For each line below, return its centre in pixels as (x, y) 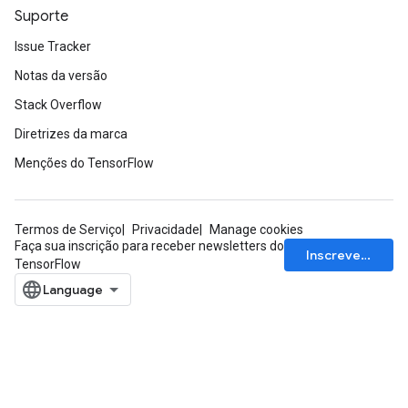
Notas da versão (61, 76)
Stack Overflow (58, 105)
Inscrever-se (366, 255)
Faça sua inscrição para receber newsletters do (149, 246)
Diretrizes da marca (71, 134)
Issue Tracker (53, 47)
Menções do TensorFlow (84, 163)
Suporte (41, 17)
